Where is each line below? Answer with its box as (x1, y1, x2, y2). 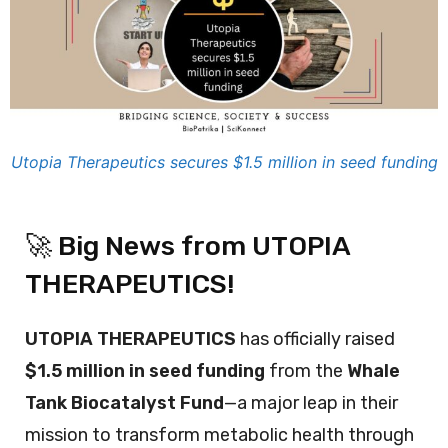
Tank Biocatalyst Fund (25, 391, 224, 414)
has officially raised (236, 327, 395, 350)
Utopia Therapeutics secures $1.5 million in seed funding (10, 151, 438, 172)
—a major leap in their (224, 391, 398, 414)
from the (265, 359, 347, 382)
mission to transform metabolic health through (25, 423, 414, 446)
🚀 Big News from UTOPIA (25, 229, 350, 262)
